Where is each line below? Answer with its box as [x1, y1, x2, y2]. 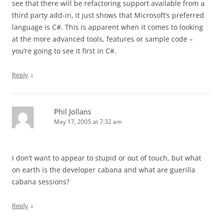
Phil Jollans [54, 107, 91, 116]
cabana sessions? [12, 177, 69, 186]
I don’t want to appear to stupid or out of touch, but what [12, 153, 201, 163]
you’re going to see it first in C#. [12, 46, 116, 55]
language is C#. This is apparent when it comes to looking [12, 22, 203, 32]
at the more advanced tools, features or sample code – [12, 34, 193, 44]
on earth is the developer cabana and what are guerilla [12, 165, 195, 174]
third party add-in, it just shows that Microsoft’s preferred [12, 10, 204, 20]
